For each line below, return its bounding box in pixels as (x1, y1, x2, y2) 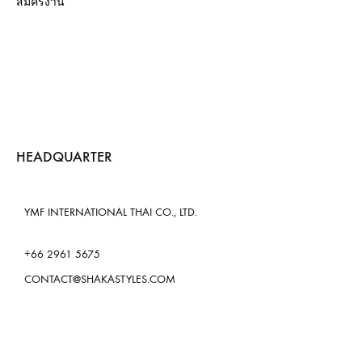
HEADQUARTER (16, 148, 112, 166)
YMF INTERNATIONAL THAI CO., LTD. (24, 205, 197, 220)
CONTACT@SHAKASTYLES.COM (24, 272, 175, 287)
